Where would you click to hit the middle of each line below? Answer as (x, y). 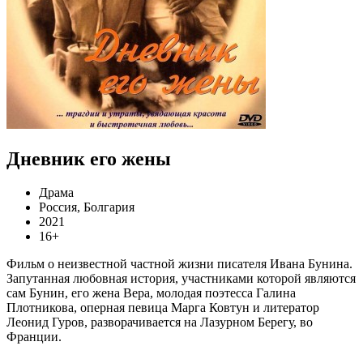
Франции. (34, 337)
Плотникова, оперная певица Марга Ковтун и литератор (163, 308)
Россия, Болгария (87, 207)
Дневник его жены (89, 158)
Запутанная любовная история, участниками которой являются (181, 279)
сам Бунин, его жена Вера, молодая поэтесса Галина (151, 293)
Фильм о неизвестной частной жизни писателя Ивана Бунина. (179, 264)
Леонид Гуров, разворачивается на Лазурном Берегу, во (160, 322)
